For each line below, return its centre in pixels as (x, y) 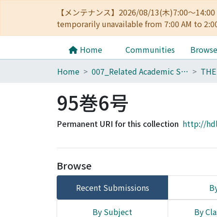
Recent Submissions (112, 187)
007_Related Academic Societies (185, 71)
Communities (150, 49)
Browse (74, 165)
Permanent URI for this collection (118, 124)
